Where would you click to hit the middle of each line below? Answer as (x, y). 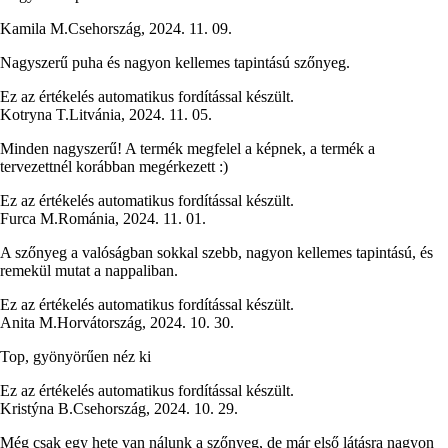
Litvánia (95, 115)
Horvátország (99, 323)
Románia (86, 219)
